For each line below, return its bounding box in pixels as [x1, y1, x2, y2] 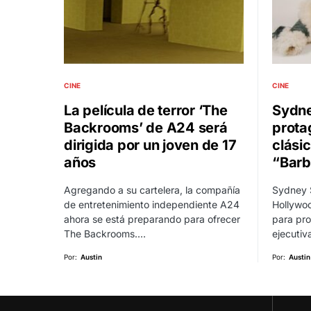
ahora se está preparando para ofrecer [64, 213, 240, 226]
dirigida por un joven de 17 [64, 137, 237, 154]
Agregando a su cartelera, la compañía [64, 184, 240, 196]
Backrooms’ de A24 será [64, 119, 228, 137]
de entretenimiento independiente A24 [64, 199, 239, 211]
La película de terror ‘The [64, 102, 228, 119]
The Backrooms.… [64, 228, 146, 240]
